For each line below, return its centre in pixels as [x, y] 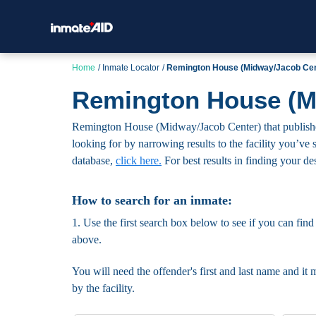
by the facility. [103, 288]
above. [87, 239]
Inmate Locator [131, 68]
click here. [139, 160]
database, [94, 160]
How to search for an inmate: [152, 200]
